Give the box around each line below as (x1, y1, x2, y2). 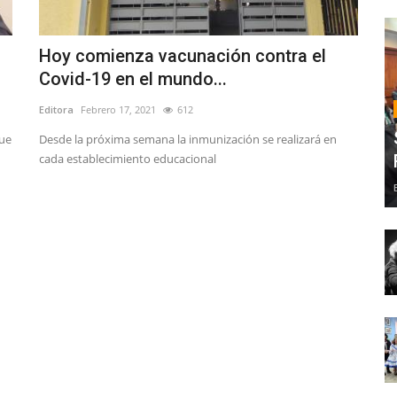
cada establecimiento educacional (39, 151, 216, 167)
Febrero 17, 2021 (81, 103, 156, 117)
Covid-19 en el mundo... (39, 68, 227, 90)
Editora (39, 103, 74, 117)
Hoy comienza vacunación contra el (39, 45, 326, 67)
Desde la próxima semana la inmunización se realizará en (39, 131, 337, 148)
